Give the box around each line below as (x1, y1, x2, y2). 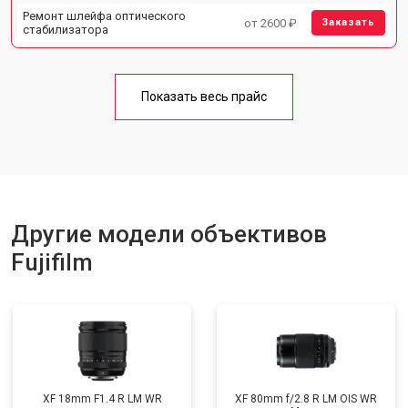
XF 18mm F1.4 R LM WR (42, 393, 162, 405)
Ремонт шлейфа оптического (23, 9, 186, 23)
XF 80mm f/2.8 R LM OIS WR (235, 393, 377, 405)
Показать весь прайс (141, 89, 267, 104)
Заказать (321, 16, 375, 28)
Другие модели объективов (11, 220, 327, 248)
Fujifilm (11, 249, 93, 276)
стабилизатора (23, 23, 108, 36)
